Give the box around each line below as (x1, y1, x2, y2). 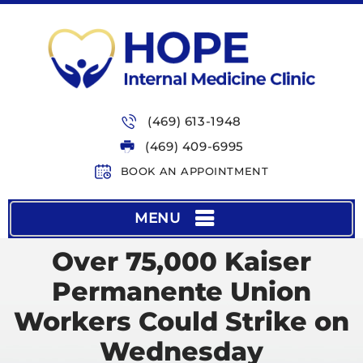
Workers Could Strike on (14, 305, 349, 338)
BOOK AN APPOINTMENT (120, 164, 269, 177)
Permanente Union (52, 275, 311, 308)
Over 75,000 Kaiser (52, 246, 311, 278)
